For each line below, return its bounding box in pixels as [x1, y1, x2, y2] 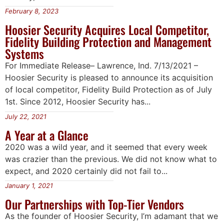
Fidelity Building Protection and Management [5, 32, 211, 51]
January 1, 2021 [5, 181, 53, 189]
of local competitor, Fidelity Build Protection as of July [5, 84, 212, 95]
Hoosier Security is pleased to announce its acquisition [5, 72, 213, 83]
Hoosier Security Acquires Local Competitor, [5, 20, 209, 39]
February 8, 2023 [5, 7, 58, 15]
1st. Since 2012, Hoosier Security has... [5, 96, 150, 107]
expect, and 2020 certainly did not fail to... [5, 165, 167, 176]
